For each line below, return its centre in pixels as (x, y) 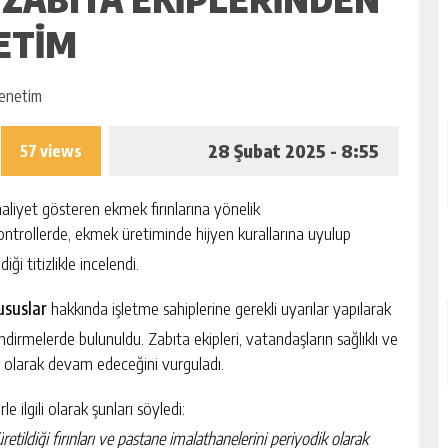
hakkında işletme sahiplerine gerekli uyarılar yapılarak (219, 308)
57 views (51, 151)
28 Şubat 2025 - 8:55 (293, 150)
